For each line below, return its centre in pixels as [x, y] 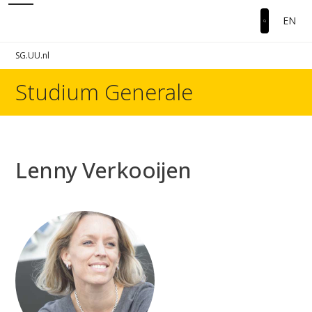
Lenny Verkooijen [109, 170]
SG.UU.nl [33, 55]
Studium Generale [104, 92]
